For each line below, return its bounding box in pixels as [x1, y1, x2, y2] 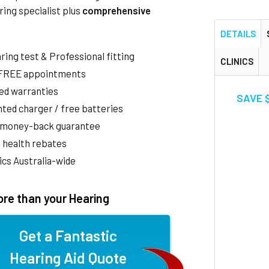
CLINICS [220, 55, 253, 67]
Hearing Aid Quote [10, 249, 127, 267]
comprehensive [82, 4, 151, 16]
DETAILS [220, 28, 256, 39]
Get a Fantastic [19, 226, 118, 244]
